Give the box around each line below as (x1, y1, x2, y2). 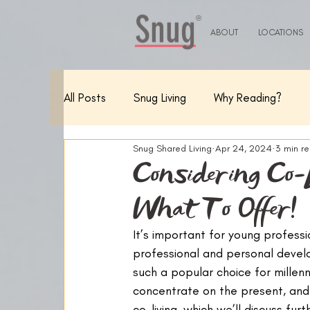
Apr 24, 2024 (215, 142, 272, 154)
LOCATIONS (257, 27, 303, 37)
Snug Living (134, 90, 186, 104)
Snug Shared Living (133, 142, 212, 154)
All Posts (64, 90, 106, 104)
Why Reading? (214, 90, 282, 104)
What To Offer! (133, 188, 296, 228)
